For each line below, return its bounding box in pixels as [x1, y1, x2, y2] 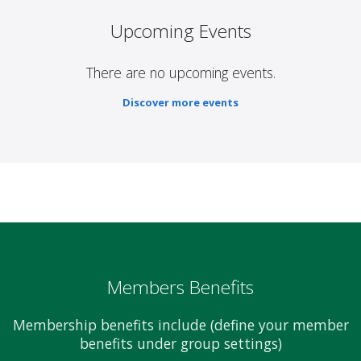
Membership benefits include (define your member [12, 314, 349, 334]
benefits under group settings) [79, 333, 282, 353]
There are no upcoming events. [85, 63, 276, 83]
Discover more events [122, 95, 239, 110]
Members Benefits [107, 274, 254, 300]
